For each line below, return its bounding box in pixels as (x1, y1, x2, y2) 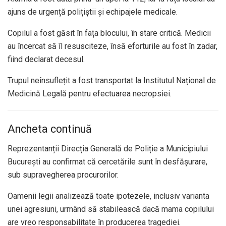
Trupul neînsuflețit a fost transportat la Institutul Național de (8, 75, 216, 85)
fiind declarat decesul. (8, 54, 85, 64)
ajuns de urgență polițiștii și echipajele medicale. (8, 7, 178, 17)
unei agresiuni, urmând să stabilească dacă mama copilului (8, 204, 214, 214)
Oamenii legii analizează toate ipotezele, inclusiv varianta (8, 191, 209, 201)
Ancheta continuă (8, 123, 92, 136)
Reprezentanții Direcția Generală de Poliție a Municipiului (8, 144, 208, 154)
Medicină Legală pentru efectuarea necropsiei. (8, 88, 172, 98)
